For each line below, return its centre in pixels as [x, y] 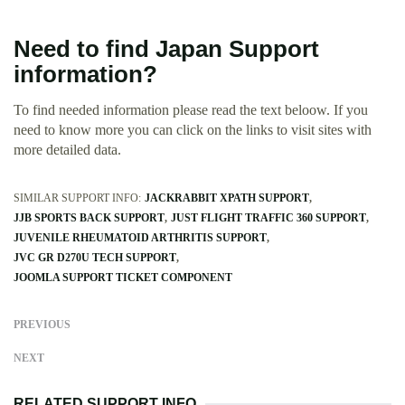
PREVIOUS [42, 325]
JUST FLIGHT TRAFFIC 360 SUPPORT [268, 218]
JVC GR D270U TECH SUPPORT [95, 258]
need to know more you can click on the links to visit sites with [193, 130]
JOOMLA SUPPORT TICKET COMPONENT [123, 278]
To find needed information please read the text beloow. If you [191, 110]
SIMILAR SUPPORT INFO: [77, 198]
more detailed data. [67, 150]
